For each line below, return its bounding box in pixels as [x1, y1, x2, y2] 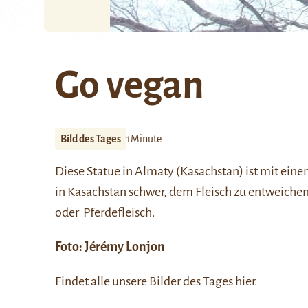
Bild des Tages [60, 133, 121, 144]
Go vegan [55, 65, 204, 106]
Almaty [135, 164, 174, 178]
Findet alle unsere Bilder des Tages [55, 274, 235, 288]
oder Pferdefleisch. [55, 206, 155, 219]
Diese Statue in [55, 164, 135, 178]
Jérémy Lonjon [85, 240, 165, 254]
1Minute [126, 133, 162, 144]
